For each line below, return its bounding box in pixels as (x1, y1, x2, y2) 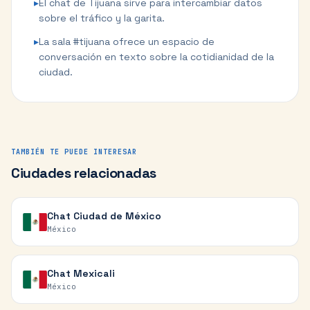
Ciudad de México (73, 210, 161, 222)
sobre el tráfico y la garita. (39, 12, 165, 24)
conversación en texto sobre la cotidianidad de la (39, 51, 274, 63)
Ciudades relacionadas (11, 164, 156, 182)
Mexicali (73, 267, 115, 280)
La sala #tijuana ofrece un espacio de (39, 35, 215, 48)
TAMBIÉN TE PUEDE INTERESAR (11, 147, 137, 156)
